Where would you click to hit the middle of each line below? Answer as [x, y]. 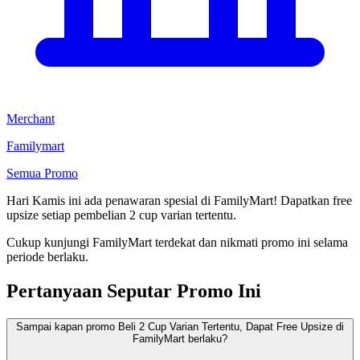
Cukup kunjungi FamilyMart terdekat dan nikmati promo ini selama [177, 242]
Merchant [31, 118]
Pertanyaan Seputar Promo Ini [134, 290]
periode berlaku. [47, 256]
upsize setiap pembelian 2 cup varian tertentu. [121, 215]
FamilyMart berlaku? [180, 338]
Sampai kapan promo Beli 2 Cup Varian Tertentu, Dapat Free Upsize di [180, 326]
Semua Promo [42, 173]
